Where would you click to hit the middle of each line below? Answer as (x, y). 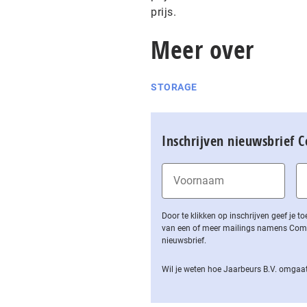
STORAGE (174, 87)
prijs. (163, 12)
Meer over (202, 50)
